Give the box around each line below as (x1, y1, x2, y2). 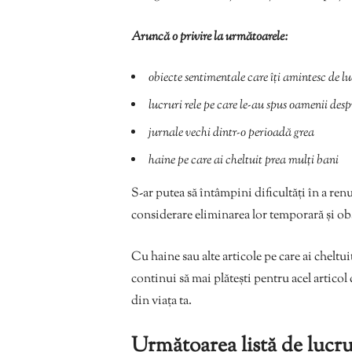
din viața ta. (131, 291, 192, 310)
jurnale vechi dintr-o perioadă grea (148, 123, 314, 142)
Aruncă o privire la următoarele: (131, 27, 288, 46)
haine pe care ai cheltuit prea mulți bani (148, 151, 339, 170)
